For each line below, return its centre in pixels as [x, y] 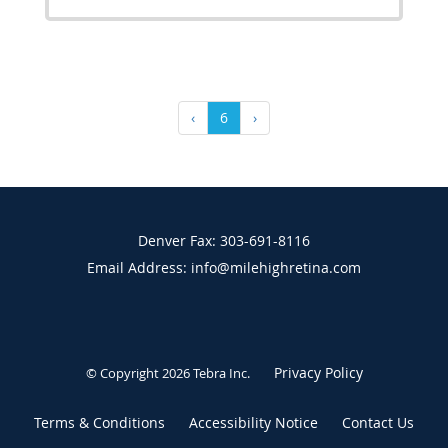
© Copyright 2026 [139, 372]
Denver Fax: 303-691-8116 [224, 240]
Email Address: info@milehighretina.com [224, 267]
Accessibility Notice [253, 422]
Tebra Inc [219, 372]
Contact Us [378, 422]
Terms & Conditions [99, 422]
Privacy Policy [318, 372]
